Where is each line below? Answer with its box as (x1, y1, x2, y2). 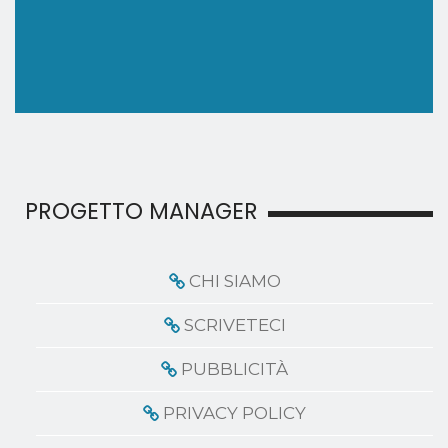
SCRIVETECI (183, 314, 286, 335)
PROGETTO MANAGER (25, 194, 258, 227)
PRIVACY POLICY (163, 402, 307, 423)
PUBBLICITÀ (181, 358, 289, 379)
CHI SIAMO (188, 270, 281, 291)
